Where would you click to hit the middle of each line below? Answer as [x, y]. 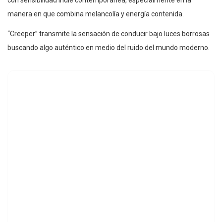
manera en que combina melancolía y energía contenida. [96, 14]
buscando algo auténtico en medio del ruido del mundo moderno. [109, 47]
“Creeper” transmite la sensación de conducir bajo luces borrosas [109, 33]
